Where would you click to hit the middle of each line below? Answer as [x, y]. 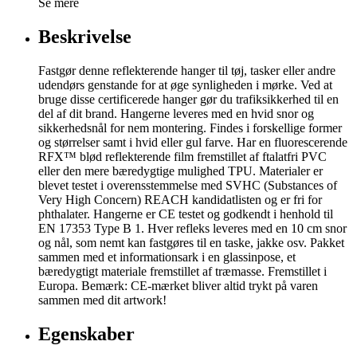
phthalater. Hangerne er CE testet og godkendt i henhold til [186, 214]
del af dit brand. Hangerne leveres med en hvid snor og [176, 113]
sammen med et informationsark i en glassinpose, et [167, 257]
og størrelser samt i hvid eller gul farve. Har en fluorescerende [193, 142]
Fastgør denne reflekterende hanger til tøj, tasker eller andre [187, 70]
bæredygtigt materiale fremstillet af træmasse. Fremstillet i [182, 271]
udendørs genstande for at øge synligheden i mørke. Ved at [185, 84]
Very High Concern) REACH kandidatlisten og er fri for [180, 199]
